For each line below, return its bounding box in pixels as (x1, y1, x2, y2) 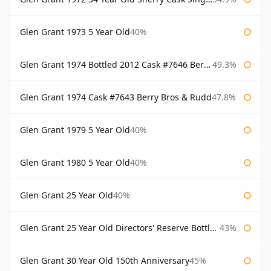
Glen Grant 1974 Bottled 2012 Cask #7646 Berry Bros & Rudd (20, 59, 204, 71)
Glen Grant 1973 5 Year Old (20, 26, 130, 38)
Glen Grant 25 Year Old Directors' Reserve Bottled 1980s (20, 222, 210, 234)
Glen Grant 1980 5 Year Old (20, 157, 130, 169)
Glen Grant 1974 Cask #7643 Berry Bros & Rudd (20, 91, 212, 103)
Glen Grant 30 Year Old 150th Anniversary (20, 255, 189, 267)
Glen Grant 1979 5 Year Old (20, 124, 130, 136)
